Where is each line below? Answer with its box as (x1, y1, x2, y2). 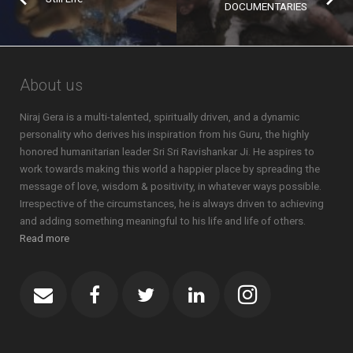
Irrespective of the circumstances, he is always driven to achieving (20, 196, 324, 210)
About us (20, 75, 83, 95)
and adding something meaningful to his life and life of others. (20, 214, 306, 227)
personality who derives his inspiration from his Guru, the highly (20, 127, 309, 140)
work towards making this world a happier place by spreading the (20, 162, 320, 175)
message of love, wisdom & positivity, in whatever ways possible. (20, 179, 321, 192)
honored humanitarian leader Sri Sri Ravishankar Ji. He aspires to (20, 144, 314, 158)
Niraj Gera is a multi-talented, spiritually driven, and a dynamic (20, 110, 299, 123)
